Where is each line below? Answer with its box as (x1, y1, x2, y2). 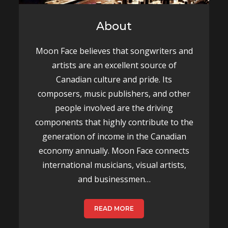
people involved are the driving (55, 102, 173, 113)
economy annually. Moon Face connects (39, 145, 189, 156)
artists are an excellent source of (51, 60, 177, 71)
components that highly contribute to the (35, 117, 193, 128)
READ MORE (94, 205, 134, 212)
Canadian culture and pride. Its (56, 74, 172, 85)
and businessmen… (77, 174, 151, 185)
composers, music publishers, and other (38, 88, 190, 99)
